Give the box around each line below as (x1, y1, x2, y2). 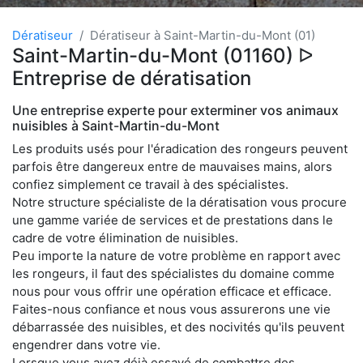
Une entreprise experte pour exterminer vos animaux (12, 101, 339, 118)
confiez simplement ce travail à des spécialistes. (12, 176, 288, 192)
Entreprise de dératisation (12, 66, 251, 90)
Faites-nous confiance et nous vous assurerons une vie (12, 301, 331, 317)
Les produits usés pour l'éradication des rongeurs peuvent (12, 140, 348, 156)
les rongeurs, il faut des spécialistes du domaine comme (12, 265, 335, 281)
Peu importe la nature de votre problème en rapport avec (12, 247, 340, 263)
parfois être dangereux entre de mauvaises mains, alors (12, 158, 332, 174)
